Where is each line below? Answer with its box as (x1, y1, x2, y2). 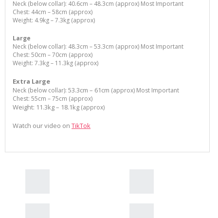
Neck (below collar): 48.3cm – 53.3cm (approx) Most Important (13, 42, 183, 51)
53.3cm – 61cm (67, 86, 111, 95)
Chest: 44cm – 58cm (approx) (13, 8, 92, 17)
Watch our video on (13, 121, 72, 130)
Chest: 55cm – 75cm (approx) (13, 94, 92, 103)
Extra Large (13, 77, 50, 86)
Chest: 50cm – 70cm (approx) (13, 51, 92, 59)
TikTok (72, 121, 91, 130)
